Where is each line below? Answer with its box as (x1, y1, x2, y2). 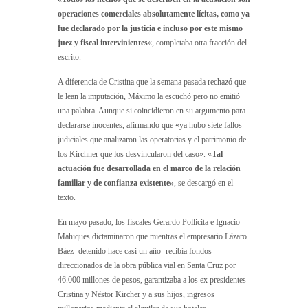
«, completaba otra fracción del (148, 37, 247, 47)
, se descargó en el (174, 177, 233, 188)
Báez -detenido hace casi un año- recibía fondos (58, 245, 212, 256)
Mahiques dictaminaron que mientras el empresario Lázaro (58, 231, 247, 241)
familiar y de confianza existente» (58, 177, 174, 188)
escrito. (58, 52, 81, 62)
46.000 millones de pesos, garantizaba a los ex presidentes (58, 274, 246, 285)
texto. (58, 192, 76, 202)
